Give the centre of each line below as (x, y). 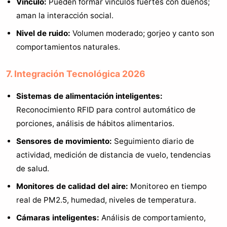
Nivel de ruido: (43, 33)
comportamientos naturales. (68, 47)
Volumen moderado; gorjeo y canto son (142, 33)
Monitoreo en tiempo (167, 186)
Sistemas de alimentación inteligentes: (89, 96)
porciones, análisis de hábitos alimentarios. (95, 124)
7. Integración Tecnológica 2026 (76, 73)
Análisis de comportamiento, (153, 218)
